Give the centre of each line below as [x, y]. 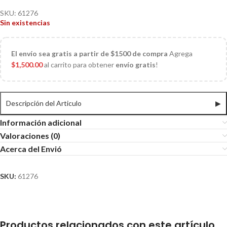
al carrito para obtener [79, 65]
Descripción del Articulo [44, 103]
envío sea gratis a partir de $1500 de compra [93, 54]
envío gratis [136, 65]
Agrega [180, 54]
